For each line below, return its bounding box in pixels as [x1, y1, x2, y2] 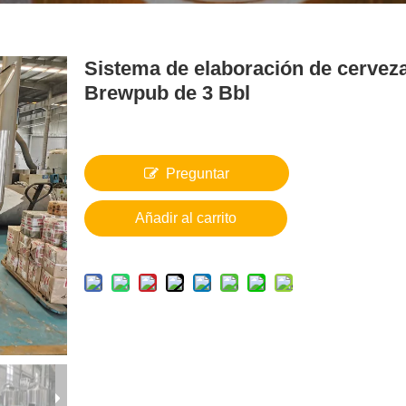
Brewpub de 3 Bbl [83, 82, 250, 104]
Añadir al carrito [135, 210, 237, 226]
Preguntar [166, 166, 229, 181]
